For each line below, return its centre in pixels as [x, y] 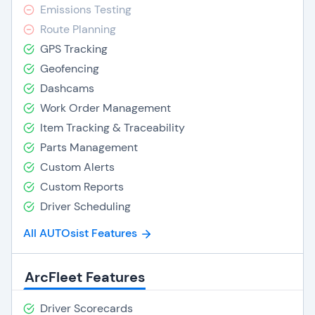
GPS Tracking [74, 49]
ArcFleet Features [85, 277]
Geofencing [70, 69]
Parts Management [89, 147]
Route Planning [78, 29]
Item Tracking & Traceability [112, 128]
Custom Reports [82, 187]
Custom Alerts [77, 167]
